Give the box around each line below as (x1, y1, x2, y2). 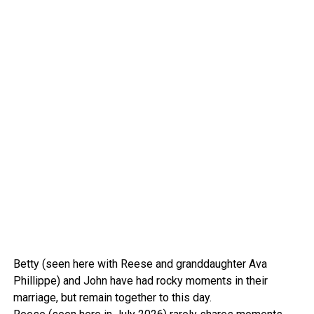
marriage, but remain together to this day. (13, 291, 212, 305)
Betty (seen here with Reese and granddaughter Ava (13, 257, 267, 271)
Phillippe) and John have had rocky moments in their (13, 274, 268, 288)
